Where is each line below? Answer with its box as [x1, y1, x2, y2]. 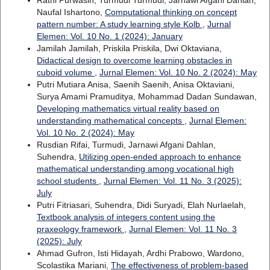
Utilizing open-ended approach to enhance [78, 151, 241, 162]
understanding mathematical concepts [36, 115, 184, 125]
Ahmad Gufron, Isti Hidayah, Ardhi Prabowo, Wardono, [36, 248, 244, 258]
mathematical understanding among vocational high [36, 163, 234, 174]
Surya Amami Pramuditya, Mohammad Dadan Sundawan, [36, 91, 257, 101]
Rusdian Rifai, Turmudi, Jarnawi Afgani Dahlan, [36, 139, 216, 149]
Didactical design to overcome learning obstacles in [36, 55, 232, 65]
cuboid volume [36, 67, 95, 77]
